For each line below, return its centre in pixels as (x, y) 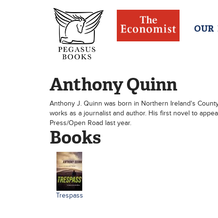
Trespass (69, 195)
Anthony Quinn (113, 84)
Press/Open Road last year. (91, 123)
